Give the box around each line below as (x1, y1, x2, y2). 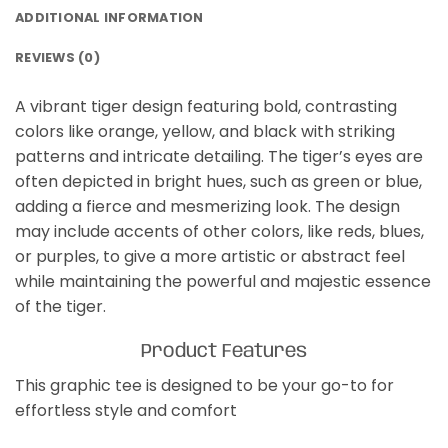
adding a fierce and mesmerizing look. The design (15, 195, 400, 219)
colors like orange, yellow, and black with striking (15, 120, 395, 144)
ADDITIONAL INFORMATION (15, 9, 204, 27)
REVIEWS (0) (15, 49, 100, 67)
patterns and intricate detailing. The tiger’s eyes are (15, 145, 423, 169)
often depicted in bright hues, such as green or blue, (15, 170, 422, 194)
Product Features (141, 341, 307, 362)
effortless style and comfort (14, 399, 237, 423)
